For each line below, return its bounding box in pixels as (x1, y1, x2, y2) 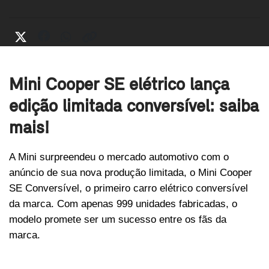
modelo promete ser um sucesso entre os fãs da (9, 213, 226, 226)
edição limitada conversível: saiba (9, 98, 259, 117)
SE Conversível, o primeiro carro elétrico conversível (9, 182, 248, 195)
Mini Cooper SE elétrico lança (9, 76, 229, 95)
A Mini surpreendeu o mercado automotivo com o (9, 151, 229, 163)
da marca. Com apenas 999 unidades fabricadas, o (9, 198, 237, 210)
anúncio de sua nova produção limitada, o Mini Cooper (9, 166, 252, 179)
